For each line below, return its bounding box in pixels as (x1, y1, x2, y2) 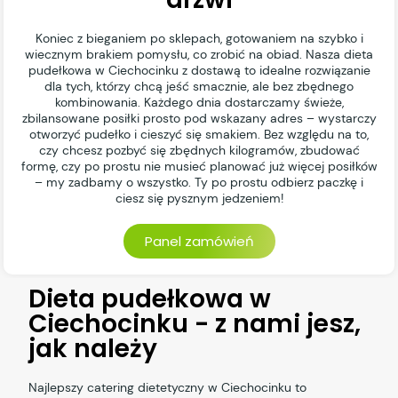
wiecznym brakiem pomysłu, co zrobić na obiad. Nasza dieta (25, 46, 373, 63)
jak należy (28, 331, 158, 367)
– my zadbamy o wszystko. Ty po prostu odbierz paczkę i (35, 174, 363, 191)
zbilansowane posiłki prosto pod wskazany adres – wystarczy (21, 110, 377, 127)
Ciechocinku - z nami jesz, (28, 306, 362, 342)
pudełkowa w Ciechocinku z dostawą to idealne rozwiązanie (28, 62, 370, 79)
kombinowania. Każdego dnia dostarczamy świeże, (54, 94, 344, 111)
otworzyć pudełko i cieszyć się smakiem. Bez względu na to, (29, 126, 369, 143)
